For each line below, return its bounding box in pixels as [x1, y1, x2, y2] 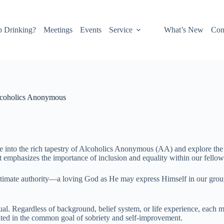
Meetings [43, 25, 73, 34]
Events [80, 25, 102, 34]
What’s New [164, 25, 204, 34]
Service [109, 25, 133, 34]
